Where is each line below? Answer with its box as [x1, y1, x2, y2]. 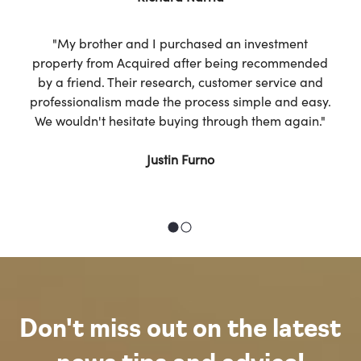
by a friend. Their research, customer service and [37, 72, 323, 90]
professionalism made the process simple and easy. [29, 91, 331, 110]
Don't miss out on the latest [19, 317, 342, 343]
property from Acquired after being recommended [32, 52, 329, 71]
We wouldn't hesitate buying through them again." [35, 110, 326, 129]
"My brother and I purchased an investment [52, 33, 309, 52]
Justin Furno [146, 149, 214, 168]
